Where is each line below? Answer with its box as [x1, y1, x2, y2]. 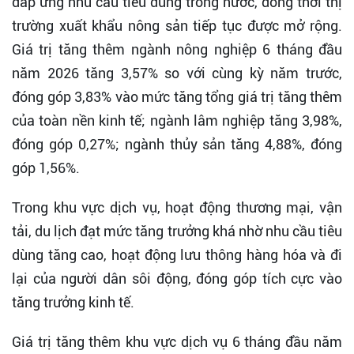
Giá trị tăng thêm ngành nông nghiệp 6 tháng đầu [12, 41, 342, 58]
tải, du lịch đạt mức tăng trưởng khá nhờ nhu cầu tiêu [12, 223, 342, 240]
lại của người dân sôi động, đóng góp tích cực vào [12, 270, 342, 288]
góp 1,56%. [12, 160, 80, 177]
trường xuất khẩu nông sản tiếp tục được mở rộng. [12, 17, 342, 35]
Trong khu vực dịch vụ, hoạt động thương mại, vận [12, 199, 342, 217]
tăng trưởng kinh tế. [12, 294, 134, 311]
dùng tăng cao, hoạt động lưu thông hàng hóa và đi [12, 247, 342, 264]
